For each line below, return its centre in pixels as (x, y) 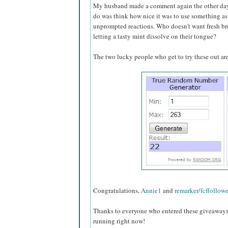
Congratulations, (117, 191)
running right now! (119, 221)
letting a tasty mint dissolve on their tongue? (155, 36)
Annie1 (151, 191)
